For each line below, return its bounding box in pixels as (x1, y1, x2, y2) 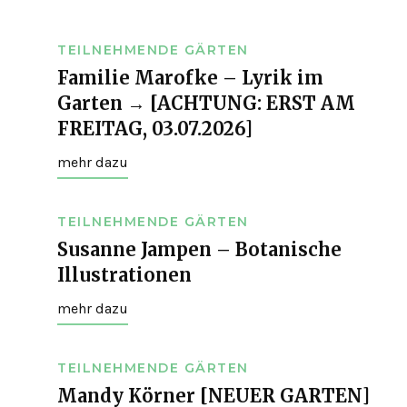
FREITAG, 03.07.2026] (57, 117, 253, 141)
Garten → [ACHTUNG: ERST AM (57, 92, 355, 115)
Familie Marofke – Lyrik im (57, 66, 323, 90)
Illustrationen (57, 263, 192, 287)
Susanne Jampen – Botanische (57, 238, 342, 262)
